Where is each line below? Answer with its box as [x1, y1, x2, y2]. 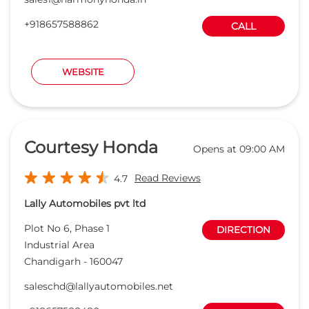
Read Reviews [134, 171, 201, 184]
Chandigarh [24, 255, 81, 268]
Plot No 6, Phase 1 [24, 221, 110, 235]
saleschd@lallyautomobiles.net [24, 279, 173, 292]
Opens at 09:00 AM [193, 143, 285, 156]
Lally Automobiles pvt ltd [24, 197, 146, 210]
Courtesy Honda [24, 137, 158, 157]
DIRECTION [217, 223, 270, 235]
